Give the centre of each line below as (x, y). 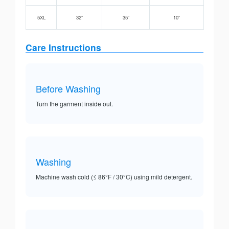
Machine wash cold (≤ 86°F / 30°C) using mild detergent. (114, 177)
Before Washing (68, 89)
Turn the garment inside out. (74, 104)
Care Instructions (63, 48)
